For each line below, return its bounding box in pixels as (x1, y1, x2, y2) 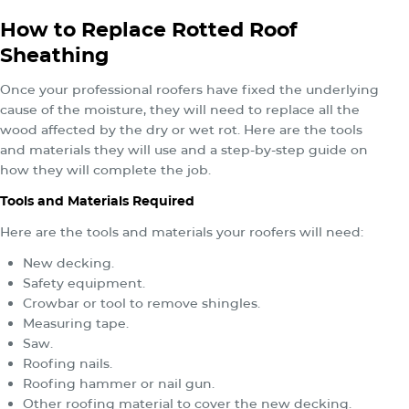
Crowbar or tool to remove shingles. (23, 294, 260, 311)
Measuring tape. (23, 314, 129, 331)
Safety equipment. (23, 274, 145, 291)
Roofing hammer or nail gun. (23, 374, 215, 392)
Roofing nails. (23, 354, 112, 372)
